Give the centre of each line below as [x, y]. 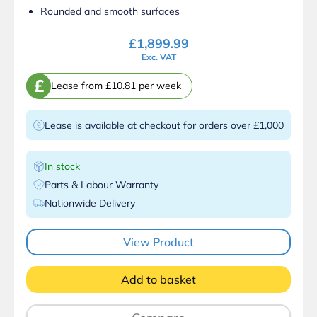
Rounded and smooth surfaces [110, 11]
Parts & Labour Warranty [102, 184]
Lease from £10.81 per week [116, 86]
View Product [158, 242]
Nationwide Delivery [90, 203]
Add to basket [158, 279]
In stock [62, 166]
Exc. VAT [158, 57]
